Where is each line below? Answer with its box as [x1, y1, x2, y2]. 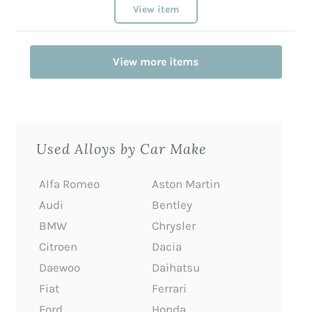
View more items [113, 55, 199, 68]
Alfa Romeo [39, 177, 100, 191]
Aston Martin [151, 177, 220, 191]
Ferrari [151, 281, 187, 295]
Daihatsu [151, 260, 200, 274]
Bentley [151, 198, 192, 212]
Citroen [39, 240, 78, 253]
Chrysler [151, 219, 196, 233]
